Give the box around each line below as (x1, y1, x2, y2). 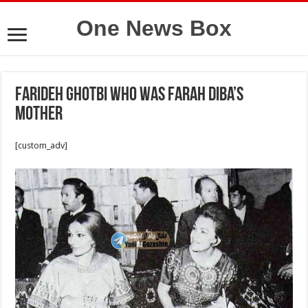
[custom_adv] (15, 140, 68, 151)
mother (15, 105, 63, 124)
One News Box (76, 16, 232, 41)
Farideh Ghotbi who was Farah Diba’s (15, 86, 244, 105)
